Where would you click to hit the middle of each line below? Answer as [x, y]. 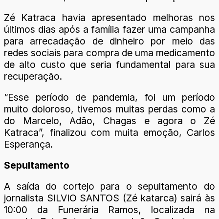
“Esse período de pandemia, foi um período [109, 98]
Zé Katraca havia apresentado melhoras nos [109, 17]
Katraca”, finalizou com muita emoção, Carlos [109, 133]
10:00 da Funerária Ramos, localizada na [109, 210]
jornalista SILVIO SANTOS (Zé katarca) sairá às [109, 198]
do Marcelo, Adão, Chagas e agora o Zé [109, 121]
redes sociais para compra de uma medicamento [109, 53]
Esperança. [28, 144]
